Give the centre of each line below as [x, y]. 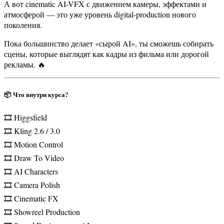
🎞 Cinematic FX [31, 198]
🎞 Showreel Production [42, 211]
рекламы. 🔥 [25, 64]
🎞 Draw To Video [34, 157]
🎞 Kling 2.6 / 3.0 [32, 130]
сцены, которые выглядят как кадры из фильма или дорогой [106, 53]
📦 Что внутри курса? [36, 94]
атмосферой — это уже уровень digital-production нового [100, 14]
